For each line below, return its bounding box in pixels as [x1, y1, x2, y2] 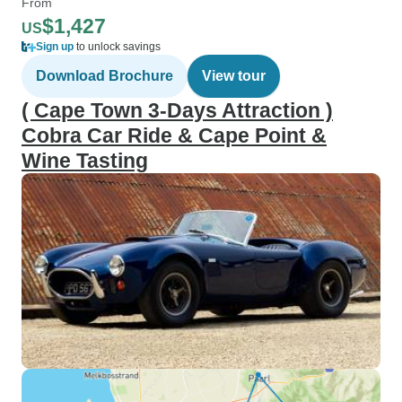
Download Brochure [36, 68, 173, 83]
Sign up [36, 40, 74, 53]
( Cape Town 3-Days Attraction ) [22, 99, 333, 122]
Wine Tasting [22, 149, 148, 172]
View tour [202, 68, 266, 83]
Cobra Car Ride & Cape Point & [22, 124, 327, 147]
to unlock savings [74, 40, 161, 53]
